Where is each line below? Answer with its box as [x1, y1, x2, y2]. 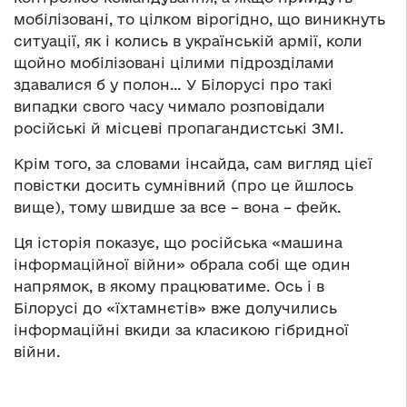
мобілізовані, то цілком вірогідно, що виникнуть [14, 11, 385, 28]
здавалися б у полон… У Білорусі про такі [14, 76, 333, 94]
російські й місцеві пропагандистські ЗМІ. [14, 120, 343, 137]
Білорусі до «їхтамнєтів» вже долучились [14, 300, 337, 317]
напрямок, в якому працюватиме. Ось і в [14, 278, 324, 295]
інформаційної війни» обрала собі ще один [14, 256, 351, 273]
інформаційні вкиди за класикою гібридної [14, 322, 349, 339]
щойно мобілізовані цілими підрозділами [14, 55, 334, 72]
